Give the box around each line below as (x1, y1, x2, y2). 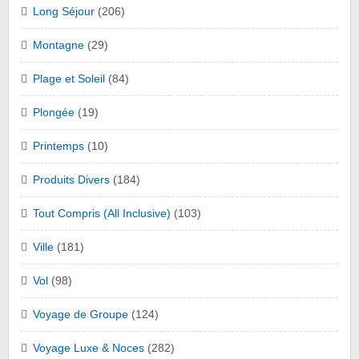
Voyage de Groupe (33, 309, 128, 321)
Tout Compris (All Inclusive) (33, 208, 171, 220)
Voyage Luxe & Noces (33, 342, 144, 355)
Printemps (33, 140, 84, 153)
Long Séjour (33, 6, 95, 18)
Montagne (33, 39, 84, 52)
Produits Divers (33, 174, 110, 187)
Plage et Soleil (33, 73, 105, 86)
